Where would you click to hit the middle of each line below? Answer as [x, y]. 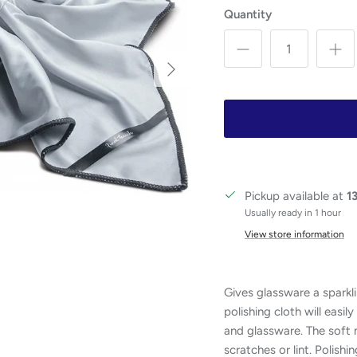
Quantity [247, 15]
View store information [294, 235]
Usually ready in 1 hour [292, 213]
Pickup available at [295, 196]
